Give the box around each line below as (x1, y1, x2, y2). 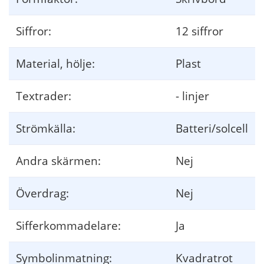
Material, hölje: (16, 55, 95, 71)
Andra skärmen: (16, 152, 101, 169)
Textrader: (16, 87, 71, 104)
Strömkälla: (16, 120, 75, 136)
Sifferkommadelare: (16, 217, 121, 233)
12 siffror (176, 22, 223, 39)
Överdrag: (16, 184, 69, 201)
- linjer (176, 87, 209, 104)
